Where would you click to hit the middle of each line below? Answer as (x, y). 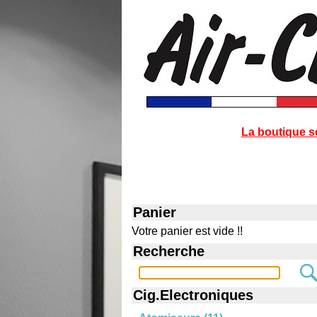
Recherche (169, 251)
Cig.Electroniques (193, 295)
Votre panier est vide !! (187, 231)
